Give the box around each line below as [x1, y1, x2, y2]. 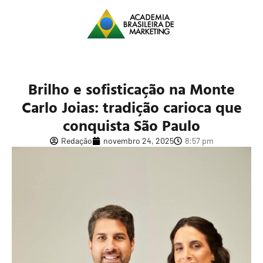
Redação [60, 136, 92, 146]
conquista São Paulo [63, 114, 200, 137]
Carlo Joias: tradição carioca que [21, 96, 242, 119]
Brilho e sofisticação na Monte [28, 77, 235, 101]
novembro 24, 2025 [103, 136, 174, 146]
